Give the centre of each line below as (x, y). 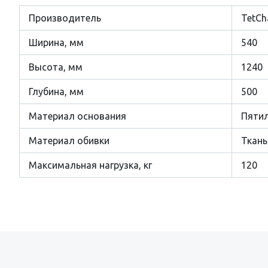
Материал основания (77, 116)
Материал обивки (69, 141)
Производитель (65, 18)
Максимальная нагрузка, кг (90, 165)
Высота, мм (56, 67)
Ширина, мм (56, 42)
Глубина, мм (56, 92)
